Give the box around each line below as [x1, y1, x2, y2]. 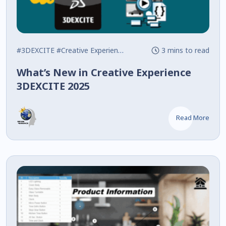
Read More [176, 112, 209, 122]
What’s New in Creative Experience [17, 65, 191, 79]
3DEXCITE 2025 [17, 79, 90, 93]
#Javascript [128, 45, 164, 55]
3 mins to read [161, 45, 209, 55]
